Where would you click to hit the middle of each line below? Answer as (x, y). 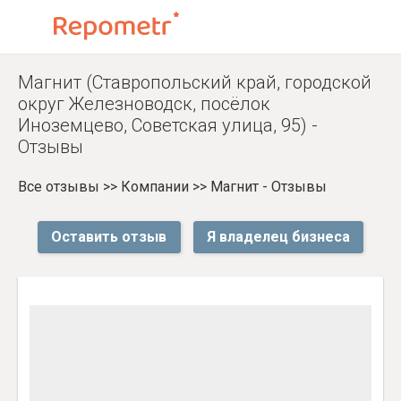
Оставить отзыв (109, 236)
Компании (155, 187)
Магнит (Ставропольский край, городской (195, 82)
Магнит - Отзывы (269, 187)
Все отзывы (59, 187)
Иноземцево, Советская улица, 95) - (168, 125)
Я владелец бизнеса (278, 236)
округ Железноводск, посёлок (144, 104)
